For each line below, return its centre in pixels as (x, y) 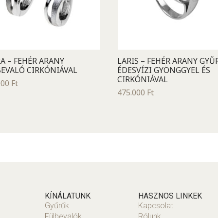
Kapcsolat (156, 205)
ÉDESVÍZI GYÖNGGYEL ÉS (163, 70)
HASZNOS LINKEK (170, 196)
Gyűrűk (57, 205)
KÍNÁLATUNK (68, 196)
